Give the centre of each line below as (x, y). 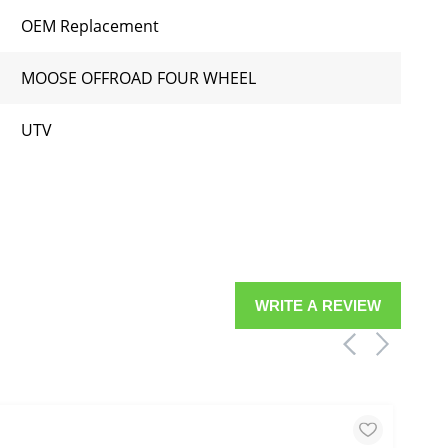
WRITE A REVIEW (318, 305)
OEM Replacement (90, 26)
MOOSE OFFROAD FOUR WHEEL (138, 78)
